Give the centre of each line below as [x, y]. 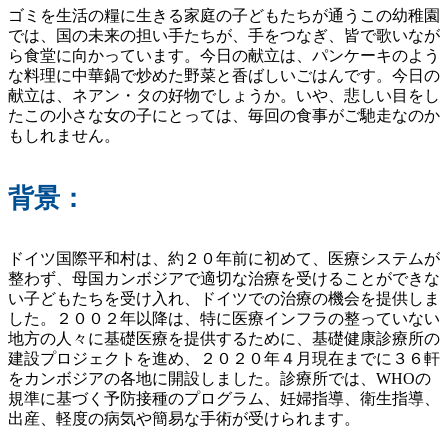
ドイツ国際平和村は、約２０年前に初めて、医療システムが [224, 259]
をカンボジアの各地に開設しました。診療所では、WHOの [219, 379]
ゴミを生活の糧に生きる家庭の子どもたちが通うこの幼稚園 [224, 16]
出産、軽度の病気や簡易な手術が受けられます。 [184, 419]
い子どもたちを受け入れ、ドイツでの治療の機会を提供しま [224, 299]
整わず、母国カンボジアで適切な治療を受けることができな [224, 279]
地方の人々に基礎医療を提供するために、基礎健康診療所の [224, 339]
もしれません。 [64, 136]
